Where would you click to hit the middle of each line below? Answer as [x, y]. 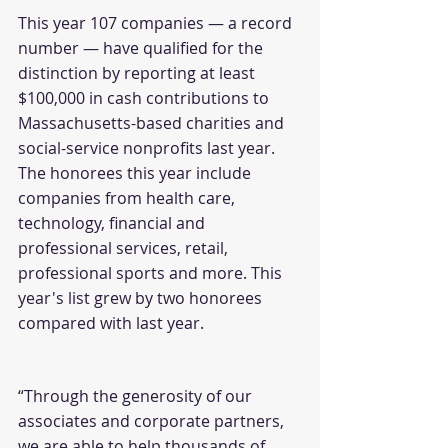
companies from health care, [128, 198]
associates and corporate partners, [153, 421]
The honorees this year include [136, 173]
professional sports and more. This [152, 273]
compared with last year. [111, 323]
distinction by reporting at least [138, 73]
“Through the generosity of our [137, 396]
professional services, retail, [125, 248]
